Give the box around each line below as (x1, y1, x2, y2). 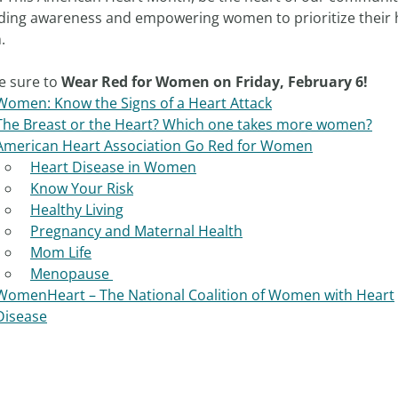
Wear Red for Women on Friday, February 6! (61, 72, 368, 92)
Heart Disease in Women (30, 157, 196, 177)
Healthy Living (30, 200, 123, 219)
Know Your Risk (30, 179, 133, 198)
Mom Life (30, 243, 92, 262)
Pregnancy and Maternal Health (30, 221, 243, 241)
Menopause (30, 264, 113, 283)
